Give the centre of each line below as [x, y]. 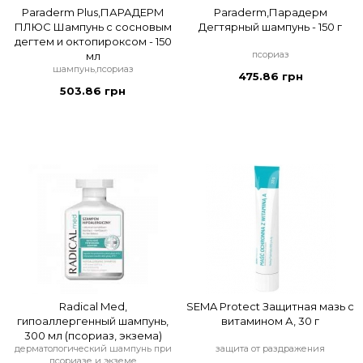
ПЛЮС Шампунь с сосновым [93, 27]
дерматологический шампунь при [93, 349]
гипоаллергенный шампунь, [93, 321]
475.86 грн [270, 77]
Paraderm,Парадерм [270, 13]
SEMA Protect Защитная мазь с [270, 307]
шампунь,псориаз [93, 69]
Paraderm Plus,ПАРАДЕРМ [93, 13]
